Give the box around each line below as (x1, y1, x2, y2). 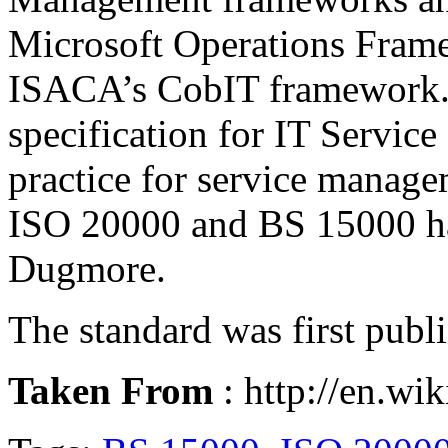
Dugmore (8, 246, 156, 290)
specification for (8, 111, 274, 155)
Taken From (8, 368, 213, 412)
